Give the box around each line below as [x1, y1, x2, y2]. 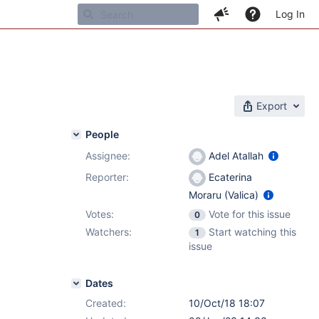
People [85, 128, 119, 140]
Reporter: [85, 171, 129, 183]
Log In [276, 8, 305, 20]
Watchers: [85, 226, 132, 238]
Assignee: [85, 150, 130, 162]
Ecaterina [206, 171, 252, 183]
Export [256, 100, 287, 112]
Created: [85, 297, 126, 309]
